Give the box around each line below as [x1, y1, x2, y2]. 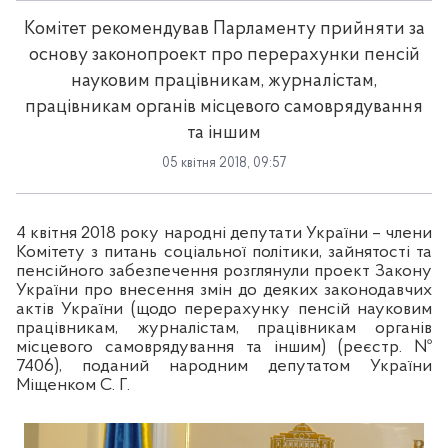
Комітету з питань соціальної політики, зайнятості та [16, 242, 432, 262]
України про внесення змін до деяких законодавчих [16, 280, 432, 300]
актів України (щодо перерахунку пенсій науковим [16, 299, 432, 319]
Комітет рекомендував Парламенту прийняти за [23, 20, 425, 39]
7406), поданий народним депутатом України [16, 356, 432, 376]
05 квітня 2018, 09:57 [162, 156, 286, 171]
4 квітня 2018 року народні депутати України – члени [16, 223, 432, 243]
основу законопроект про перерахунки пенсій [28, 46, 420, 65]
